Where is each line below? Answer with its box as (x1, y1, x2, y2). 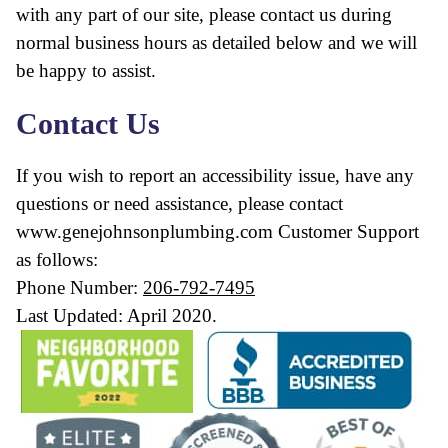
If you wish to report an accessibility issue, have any (16, 165, 414, 186)
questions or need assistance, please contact (16, 193, 343, 214)
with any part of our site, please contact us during (16, 4, 392, 25)
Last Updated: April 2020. (16, 305, 217, 326)
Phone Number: (16, 277, 143, 298)
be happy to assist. (16, 60, 156, 81)
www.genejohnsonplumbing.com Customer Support (16, 221, 419, 242)
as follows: (16, 249, 98, 270)
